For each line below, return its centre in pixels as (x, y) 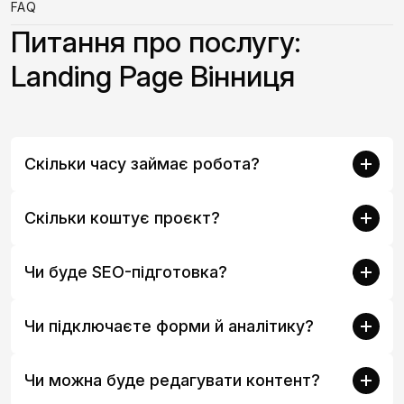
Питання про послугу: (156, 41)
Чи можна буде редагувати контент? (172, 380)
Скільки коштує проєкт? (122, 218)
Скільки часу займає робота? (142, 164)
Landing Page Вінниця (153, 76)
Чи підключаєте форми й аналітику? (169, 326)
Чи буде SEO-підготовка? (126, 272)
